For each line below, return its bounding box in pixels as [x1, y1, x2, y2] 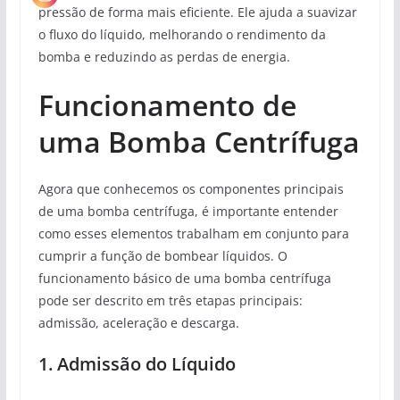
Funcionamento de [37, 85, 296, 124]
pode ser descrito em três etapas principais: [37, 291, 303, 309]
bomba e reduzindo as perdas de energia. [37, 47, 290, 65]
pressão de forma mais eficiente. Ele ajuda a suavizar [37, 3, 357, 21]
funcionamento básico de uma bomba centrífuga [37, 269, 331, 287]
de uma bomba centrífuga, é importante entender [37, 202, 338, 220]
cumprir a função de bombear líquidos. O [37, 246, 287, 264]
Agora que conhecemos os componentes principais [37, 179, 344, 197]
